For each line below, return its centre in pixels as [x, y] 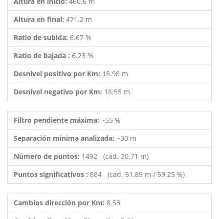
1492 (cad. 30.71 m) [115, 156]
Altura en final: [40, 19]
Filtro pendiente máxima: [57, 120]
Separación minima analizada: [65, 138]
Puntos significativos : [52, 174]
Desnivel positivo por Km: [58, 74]
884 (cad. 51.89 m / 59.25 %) [137, 174]
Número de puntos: [48, 156]
